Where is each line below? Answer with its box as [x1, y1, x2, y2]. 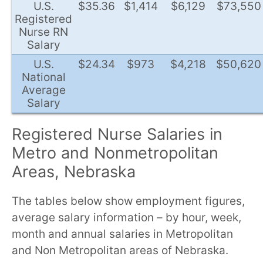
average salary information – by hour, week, [12, 211, 241, 225]
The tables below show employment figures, [12, 194, 245, 208]
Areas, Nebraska [12, 162, 136, 182]
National [21, 70, 66, 85]
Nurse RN [19, 25, 68, 39]
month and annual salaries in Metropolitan [12, 227, 233, 241]
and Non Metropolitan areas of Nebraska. [12, 244, 228, 258]
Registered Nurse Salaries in [12, 124, 222, 144]
